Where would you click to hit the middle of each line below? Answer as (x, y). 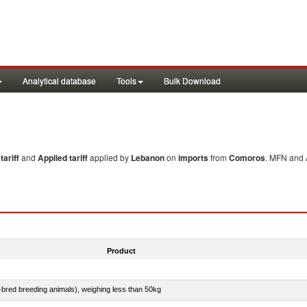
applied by (110, 157)
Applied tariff (64, 158)
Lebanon (148, 158)
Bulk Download (192, 81)
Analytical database (59, 81)
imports (193, 158)
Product (121, 250)
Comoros (247, 158)
